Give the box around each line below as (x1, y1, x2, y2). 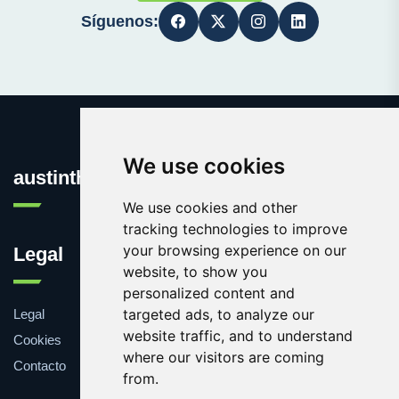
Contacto (13, 357, 66, 373)
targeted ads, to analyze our (122, 305, 314, 323)
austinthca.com (13, 166, 154, 189)
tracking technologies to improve (122, 220, 347, 238)
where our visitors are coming (122, 348, 324, 366)
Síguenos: (80, 12, 159, 30)
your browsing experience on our (122, 241, 346, 259)
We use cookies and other (122, 199, 297, 216)
